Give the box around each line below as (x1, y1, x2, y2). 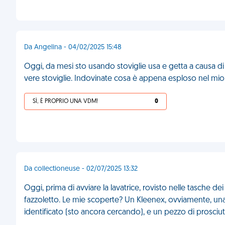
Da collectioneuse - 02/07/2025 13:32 (24, 165, 138, 173)
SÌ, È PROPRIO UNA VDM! (33, 98, 98, 104)
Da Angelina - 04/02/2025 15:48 (24, 44, 122, 51)
